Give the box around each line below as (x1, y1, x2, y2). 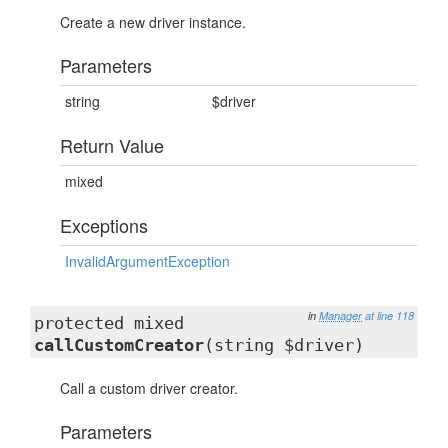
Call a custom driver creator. (60, 378, 238, 398)
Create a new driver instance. (60, 12, 246, 32)
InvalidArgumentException (65, 251, 230, 271)
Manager (319, 308, 362, 323)
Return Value (60, 132, 164, 158)
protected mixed (34, 313, 184, 333)
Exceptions (60, 212, 148, 238)
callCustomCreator (34, 335, 204, 355)
